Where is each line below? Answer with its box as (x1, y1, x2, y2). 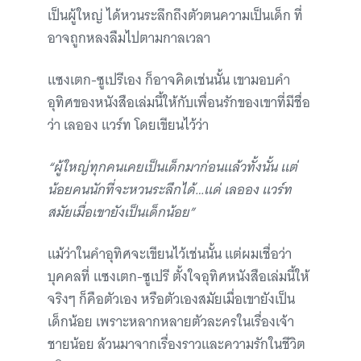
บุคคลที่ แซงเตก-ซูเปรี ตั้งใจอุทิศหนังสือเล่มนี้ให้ (48, 265, 309, 288)
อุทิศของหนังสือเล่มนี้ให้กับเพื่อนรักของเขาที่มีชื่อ (48, 91, 310, 114)
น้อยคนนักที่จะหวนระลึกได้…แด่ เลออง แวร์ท (48, 178, 292, 201)
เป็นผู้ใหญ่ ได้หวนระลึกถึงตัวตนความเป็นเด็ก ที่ (48, 4, 303, 27)
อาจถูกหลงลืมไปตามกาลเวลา (48, 27, 210, 50)
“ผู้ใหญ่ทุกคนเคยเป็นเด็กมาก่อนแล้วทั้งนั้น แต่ (48, 156, 297, 179)
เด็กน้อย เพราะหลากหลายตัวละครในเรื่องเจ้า (48, 310, 294, 334)
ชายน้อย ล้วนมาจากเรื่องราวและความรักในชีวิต (48, 333, 305, 356)
